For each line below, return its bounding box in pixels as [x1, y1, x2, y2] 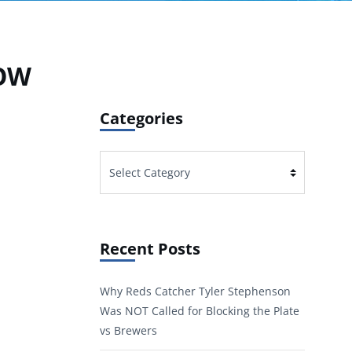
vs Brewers [100, 323, 157, 339]
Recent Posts [100, 238, 200, 260]
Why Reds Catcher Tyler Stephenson [100, 284, 291, 299]
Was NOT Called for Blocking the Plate [100, 303, 299, 319]
